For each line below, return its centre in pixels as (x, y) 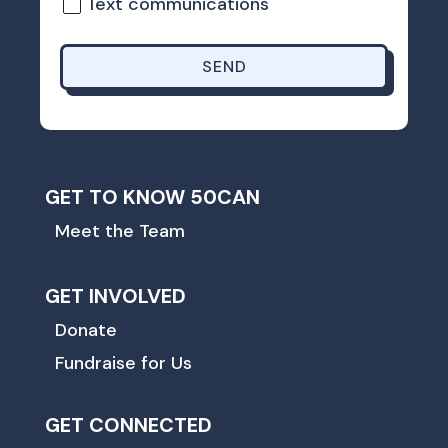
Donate (85, 329)
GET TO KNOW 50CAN (152, 196)
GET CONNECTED (128, 424)
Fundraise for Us (123, 362)
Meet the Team (119, 230)
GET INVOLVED (115, 295)
